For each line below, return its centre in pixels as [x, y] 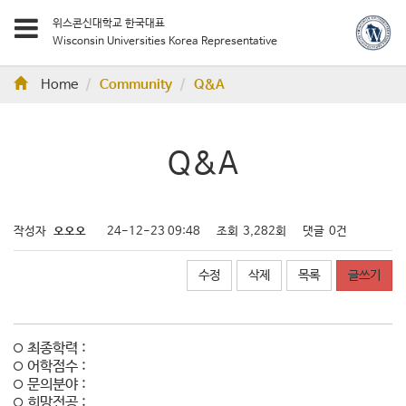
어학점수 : [55, 367]
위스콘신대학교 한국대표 [109, 24]
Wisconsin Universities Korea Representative [165, 42]
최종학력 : [55, 348]
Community [136, 85]
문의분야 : [55, 385]
